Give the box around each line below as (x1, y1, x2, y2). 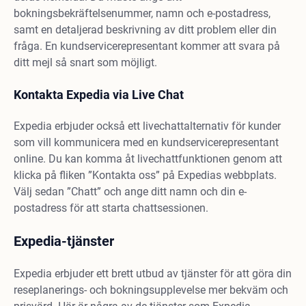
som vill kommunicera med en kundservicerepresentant (14, 136, 279, 149)
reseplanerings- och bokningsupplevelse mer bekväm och (14, 283, 288, 296)
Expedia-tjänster (14, 233, 114, 249)
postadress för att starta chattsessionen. (14, 201, 208, 214)
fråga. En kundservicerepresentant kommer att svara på (14, 40, 280, 53)
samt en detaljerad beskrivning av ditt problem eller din (14, 23, 277, 36)
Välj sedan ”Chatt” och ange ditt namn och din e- (14, 185, 247, 198)
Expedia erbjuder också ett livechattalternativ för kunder (14, 120, 281, 133)
